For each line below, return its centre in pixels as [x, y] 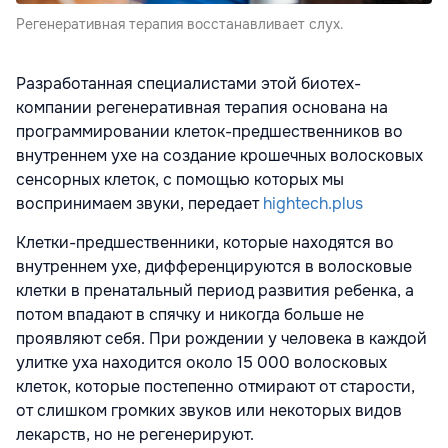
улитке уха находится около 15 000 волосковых [201, 363]
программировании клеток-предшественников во [209, 132]
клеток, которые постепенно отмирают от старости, [215, 387]
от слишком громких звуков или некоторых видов [209, 411]
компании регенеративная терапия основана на [202, 108]
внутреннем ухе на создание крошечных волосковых [219, 156]
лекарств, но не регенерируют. [135, 435]
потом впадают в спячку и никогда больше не [190, 315]
